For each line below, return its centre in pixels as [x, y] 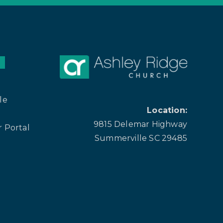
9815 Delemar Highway [140, 124]
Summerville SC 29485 [141, 138]
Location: [167, 111]
